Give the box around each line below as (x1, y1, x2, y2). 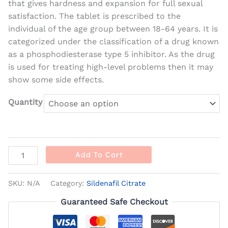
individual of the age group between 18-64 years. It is (8, 24, 218, 34)
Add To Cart (75, 150, 123, 160)
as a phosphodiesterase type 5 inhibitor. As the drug (8, 49, 215, 60)
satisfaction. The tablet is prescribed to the (8, 11, 181, 21)
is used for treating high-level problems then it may (8, 62, 213, 72)
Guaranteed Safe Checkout (60, 197, 168, 207)
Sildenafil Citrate (87, 179, 146, 187)
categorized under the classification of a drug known (8, 37, 219, 47)
